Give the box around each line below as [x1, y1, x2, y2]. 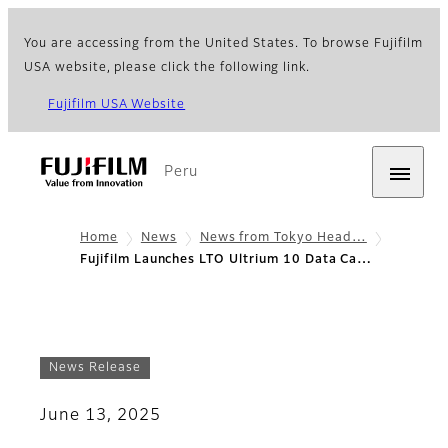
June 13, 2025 [40, 408, 161, 425]
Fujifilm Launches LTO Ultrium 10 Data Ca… [80, 254, 373, 267]
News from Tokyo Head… [199, 232, 367, 244]
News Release [49, 361, 141, 374]
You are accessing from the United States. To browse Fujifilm [24, 38, 423, 50]
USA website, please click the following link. [24, 62, 311, 74]
